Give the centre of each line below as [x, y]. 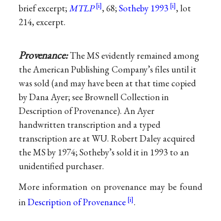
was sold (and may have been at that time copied [108, 83]
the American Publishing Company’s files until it [108, 70]
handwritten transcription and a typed [90, 125]
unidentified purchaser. [62, 166]
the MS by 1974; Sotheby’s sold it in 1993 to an [104, 152]
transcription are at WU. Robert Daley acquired [107, 139]
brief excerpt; [44, 8]
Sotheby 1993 [144, 8]
